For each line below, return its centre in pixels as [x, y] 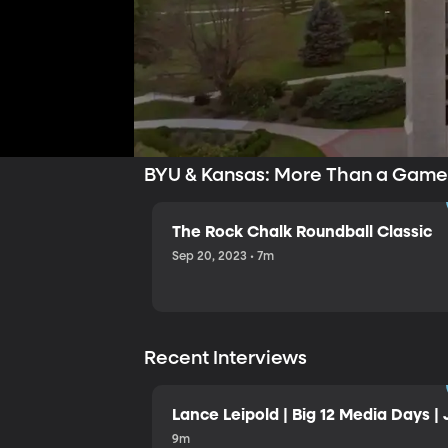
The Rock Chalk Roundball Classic [302, 232]
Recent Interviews [228, 359]
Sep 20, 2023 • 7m [223, 256]
